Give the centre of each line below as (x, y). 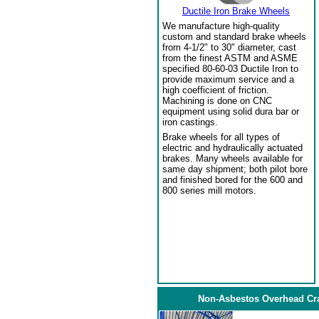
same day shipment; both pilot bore (235, 169)
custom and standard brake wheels (234, 37)
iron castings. (190, 122)
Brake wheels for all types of (221, 137)
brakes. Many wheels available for (232, 158)
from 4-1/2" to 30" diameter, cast (229, 47)
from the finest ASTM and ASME (230, 58)
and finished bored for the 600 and (232, 180)
